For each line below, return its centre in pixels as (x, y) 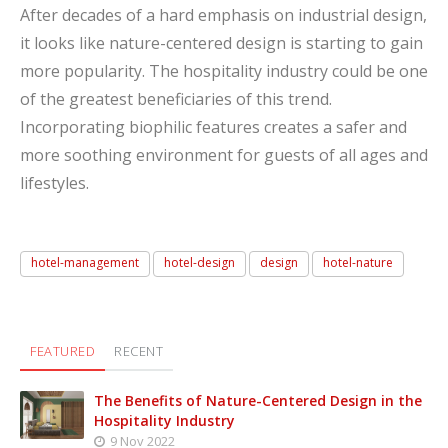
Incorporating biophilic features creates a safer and (213, 127)
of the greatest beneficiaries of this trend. (176, 99)
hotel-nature (358, 262)
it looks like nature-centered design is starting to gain (221, 43)
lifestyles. (54, 183)
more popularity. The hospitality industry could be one (224, 71)
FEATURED (62, 350)
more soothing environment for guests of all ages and (224, 155)
